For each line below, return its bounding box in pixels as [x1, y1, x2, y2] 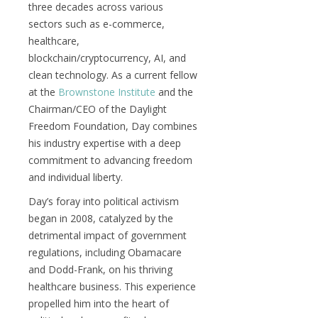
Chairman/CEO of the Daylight [28, 102, 167, 116]
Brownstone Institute [58, 85, 155, 99]
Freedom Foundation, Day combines [28, 119, 197, 133]
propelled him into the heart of [28, 297, 169, 310]
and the [155, 85, 193, 99]
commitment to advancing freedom [28, 153, 192, 167]
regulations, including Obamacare [28, 246, 182, 259]
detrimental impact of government [28, 229, 187, 242]
